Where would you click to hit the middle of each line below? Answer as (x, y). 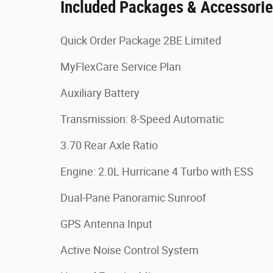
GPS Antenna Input (106, 224)
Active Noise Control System (129, 250)
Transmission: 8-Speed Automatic (142, 119)
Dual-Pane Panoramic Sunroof (133, 198)
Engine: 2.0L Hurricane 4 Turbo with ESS (157, 172)
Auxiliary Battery (100, 93)
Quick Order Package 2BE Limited (141, 41)
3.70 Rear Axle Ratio (109, 145)
